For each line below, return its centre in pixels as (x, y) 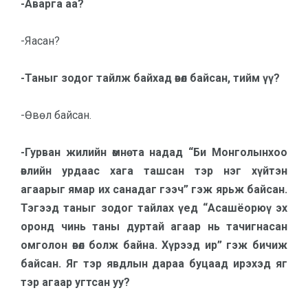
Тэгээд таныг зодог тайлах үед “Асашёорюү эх (154, 208)
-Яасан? (40, 41)
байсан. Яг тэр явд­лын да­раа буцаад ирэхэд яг (154, 264)
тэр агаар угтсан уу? (75, 282)
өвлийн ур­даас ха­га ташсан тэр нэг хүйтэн (154, 171)
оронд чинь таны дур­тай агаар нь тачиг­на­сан (154, 227)
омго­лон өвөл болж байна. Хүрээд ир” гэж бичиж (154, 245)
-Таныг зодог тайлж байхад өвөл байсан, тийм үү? (150, 78)
